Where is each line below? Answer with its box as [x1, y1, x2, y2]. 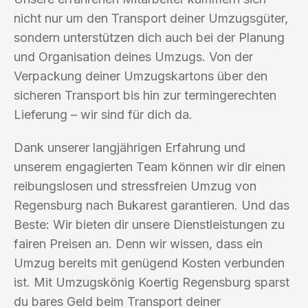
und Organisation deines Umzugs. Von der [14, 49, 253, 64]
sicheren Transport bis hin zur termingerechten [14, 87, 276, 102]
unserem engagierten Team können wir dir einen [14, 159, 285, 174]
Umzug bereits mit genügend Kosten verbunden [14, 255, 285, 270]
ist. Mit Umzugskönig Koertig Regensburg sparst [14, 274, 289, 289]
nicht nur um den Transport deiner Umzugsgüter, [14, 10, 288, 25]
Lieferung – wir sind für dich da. [14, 107, 192, 122]
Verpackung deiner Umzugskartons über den [14, 68, 267, 83]
